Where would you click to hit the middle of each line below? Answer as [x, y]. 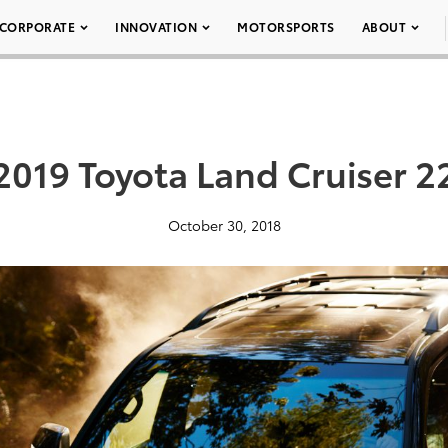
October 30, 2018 [224, 225]
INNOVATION [156, 26]
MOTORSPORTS [286, 26]
